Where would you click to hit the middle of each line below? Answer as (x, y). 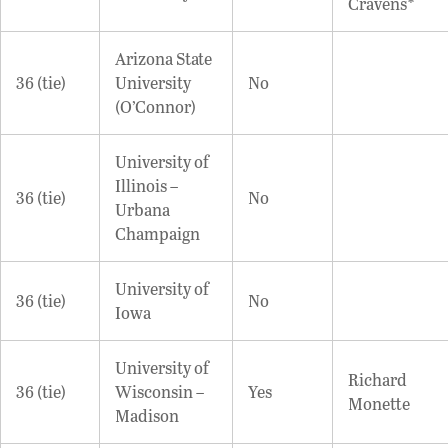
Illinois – (146, 185)
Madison (147, 415)
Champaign (157, 233)
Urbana (142, 209)
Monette (379, 403)
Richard (377, 379)
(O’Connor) (155, 106)
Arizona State (163, 58)
